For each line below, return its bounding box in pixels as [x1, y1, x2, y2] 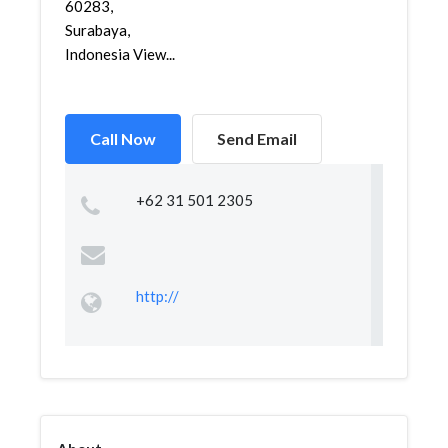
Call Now [90, 129, 156, 148]
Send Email [217, 129, 297, 148]
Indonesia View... [65, 45, 175, 63]
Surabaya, [65, 21, 130, 39]
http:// [135, 287, 179, 305]
